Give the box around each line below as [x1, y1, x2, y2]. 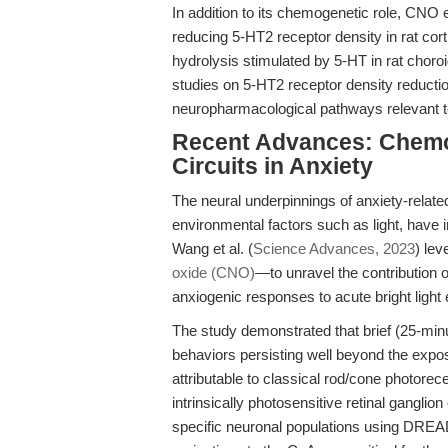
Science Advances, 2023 [253, 240, 415, 257]
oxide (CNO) [172, 264, 255, 281]
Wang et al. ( [172, 240, 253, 257]
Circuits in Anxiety [172, 154, 373, 179]
